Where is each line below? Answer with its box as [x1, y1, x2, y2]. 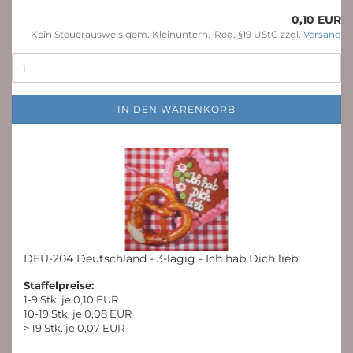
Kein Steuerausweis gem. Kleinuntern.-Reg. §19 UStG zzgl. [31, 28, 303, 40]
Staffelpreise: [24, 279, 94, 292]
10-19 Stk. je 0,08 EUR [24, 307, 132, 320]
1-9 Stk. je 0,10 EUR [24, 293, 118, 306]
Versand [303, 28, 341, 40]
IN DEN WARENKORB [117, 103, 236, 115]
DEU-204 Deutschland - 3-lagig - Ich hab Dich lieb [24, 251, 298, 266]
